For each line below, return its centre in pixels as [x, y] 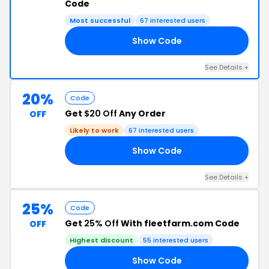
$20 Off [101, 113]
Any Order [141, 113]
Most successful [100, 20]
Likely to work [94, 130]
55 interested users [176, 240]
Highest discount [101, 240]
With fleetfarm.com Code [179, 223]
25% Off [101, 223]
